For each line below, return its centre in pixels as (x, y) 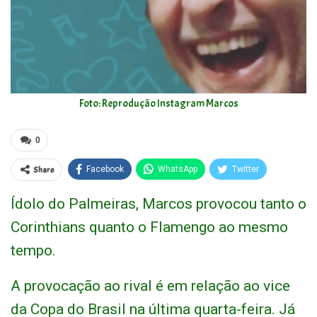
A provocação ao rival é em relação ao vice (150, 286)
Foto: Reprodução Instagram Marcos (158, 104)
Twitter (246, 169)
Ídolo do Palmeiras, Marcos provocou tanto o (158, 204)
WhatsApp (178, 169)
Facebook (105, 169)
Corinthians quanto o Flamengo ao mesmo (149, 227)
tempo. (33, 251)
